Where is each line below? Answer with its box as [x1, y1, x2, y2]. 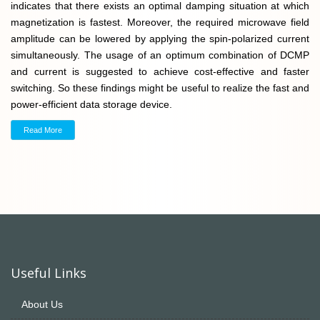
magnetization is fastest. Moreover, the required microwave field [11, 16, 309, 28]
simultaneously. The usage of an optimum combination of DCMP [11, 49, 309, 61]
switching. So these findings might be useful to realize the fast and [11, 81, 309, 94]
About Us [21, 298, 63, 310]
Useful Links [11, 264, 86, 281]
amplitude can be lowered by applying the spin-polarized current [11, 32, 309, 44]
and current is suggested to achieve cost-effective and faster [11, 65, 309, 77]
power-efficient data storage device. [11, 98, 172, 110]
